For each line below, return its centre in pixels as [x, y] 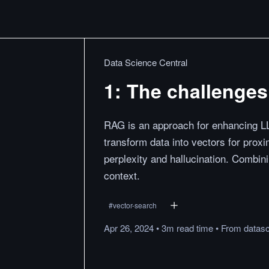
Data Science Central [146, 62]
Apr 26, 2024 [129, 228]
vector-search [135, 205]
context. [122, 175]
